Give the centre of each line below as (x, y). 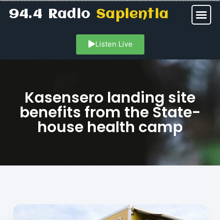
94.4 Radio (53, 14)
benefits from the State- (110, 113)
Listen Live (114, 44)
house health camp (110, 127)
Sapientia (133, 14)
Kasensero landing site (110, 98)
